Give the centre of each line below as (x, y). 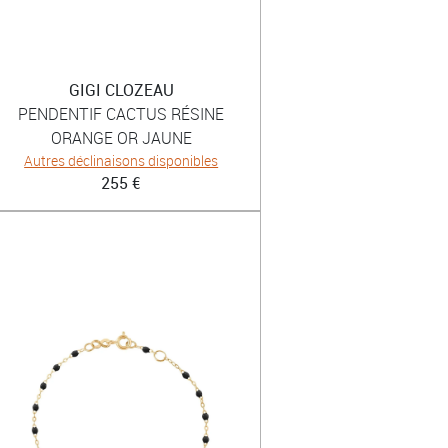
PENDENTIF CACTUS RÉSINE (121, 113)
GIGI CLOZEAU (121, 89)
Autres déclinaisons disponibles (121, 160)
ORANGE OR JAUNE (121, 137)
